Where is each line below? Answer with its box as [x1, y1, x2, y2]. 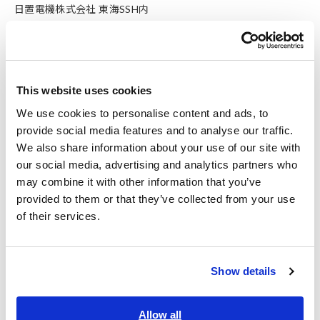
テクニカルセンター [14, 301, 107, 314]
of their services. [16, 209, 100, 222]
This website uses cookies [16, 84, 152, 96]
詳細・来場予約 [14, 256, 159, 281]
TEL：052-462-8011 [14, 19, 111, 31]
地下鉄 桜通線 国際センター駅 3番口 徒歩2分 [14, 50, 272, 62]
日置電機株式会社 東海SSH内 [14, 3, 149, 15]
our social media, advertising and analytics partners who [16, 158, 297, 171]
